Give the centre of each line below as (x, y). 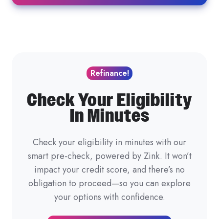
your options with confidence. (109, 197)
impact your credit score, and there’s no (109, 170)
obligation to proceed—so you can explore (109, 184)
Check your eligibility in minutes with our (109, 142)
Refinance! (109, 73)
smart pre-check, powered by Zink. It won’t (109, 156)
